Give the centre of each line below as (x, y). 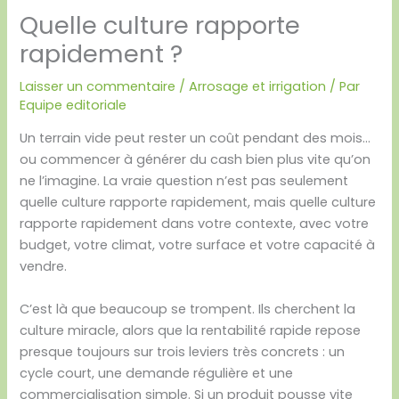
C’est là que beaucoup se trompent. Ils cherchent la (188, 309)
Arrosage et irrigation (258, 86)
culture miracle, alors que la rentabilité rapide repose (191, 330)
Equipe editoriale (73, 105)
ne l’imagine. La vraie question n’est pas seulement (184, 181)
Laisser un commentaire (98, 86)
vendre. (44, 267)
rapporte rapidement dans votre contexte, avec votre (195, 224)
